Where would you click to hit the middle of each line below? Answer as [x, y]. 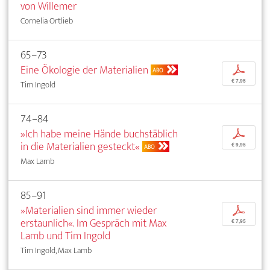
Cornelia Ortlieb [47, 20]
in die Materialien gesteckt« [80, 146]
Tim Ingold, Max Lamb [56, 250]
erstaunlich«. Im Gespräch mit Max [93, 223]
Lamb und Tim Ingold [65, 236]
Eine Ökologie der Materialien [84, 70]
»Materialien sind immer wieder [89, 210]
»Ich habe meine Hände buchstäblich [99, 134]
